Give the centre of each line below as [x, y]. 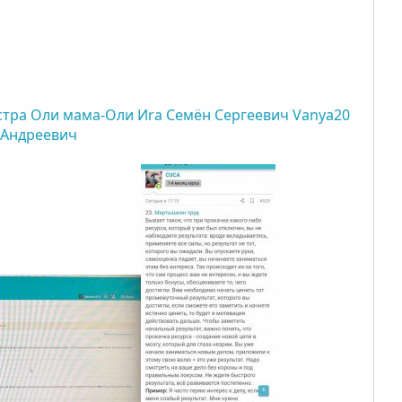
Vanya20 [322, 114]
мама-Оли [99, 114]
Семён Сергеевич [228, 114]
